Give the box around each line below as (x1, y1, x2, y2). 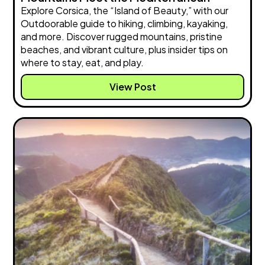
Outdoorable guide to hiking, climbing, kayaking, (21, 17, 228, 30)
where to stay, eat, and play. (21, 56, 144, 69)
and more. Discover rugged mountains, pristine (21, 30, 223, 43)
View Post (109, 80, 156, 93)
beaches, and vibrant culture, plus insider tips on (21, 43, 228, 56)
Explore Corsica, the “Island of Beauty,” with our (21, 4, 229, 17)
